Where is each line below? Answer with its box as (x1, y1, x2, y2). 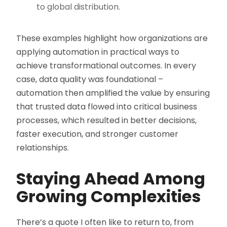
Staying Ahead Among (16, 167, 206, 191)
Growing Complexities (16, 185, 201, 208)
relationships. (16, 142, 69, 154)
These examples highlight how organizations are (16, 32, 208, 45)
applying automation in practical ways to (16, 46, 180, 58)
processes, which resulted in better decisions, (16, 115, 197, 127)
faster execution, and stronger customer (16, 128, 179, 140)
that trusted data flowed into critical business (16, 101, 198, 113)
